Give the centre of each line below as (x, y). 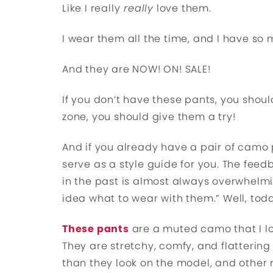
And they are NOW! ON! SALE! (136, 69)
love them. (183, 8)
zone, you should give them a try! (149, 117)
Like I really (91, 8)
